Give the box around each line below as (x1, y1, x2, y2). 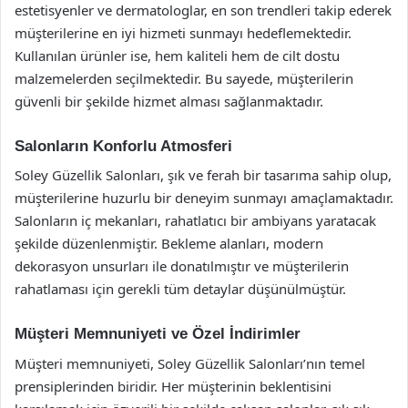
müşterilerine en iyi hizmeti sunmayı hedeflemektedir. (15, 23, 352, 42)
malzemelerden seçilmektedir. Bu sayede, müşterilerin (15, 68, 353, 87)
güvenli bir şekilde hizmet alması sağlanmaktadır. (15, 91, 323, 110)
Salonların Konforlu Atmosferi (15, 137, 232, 155)
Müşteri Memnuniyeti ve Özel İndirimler (15, 325, 301, 342)
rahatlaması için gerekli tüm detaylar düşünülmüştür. (15, 280, 346, 298)
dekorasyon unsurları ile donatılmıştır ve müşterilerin (15, 257, 349, 275)
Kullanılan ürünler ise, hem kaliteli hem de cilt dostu (15, 46, 340, 65)
